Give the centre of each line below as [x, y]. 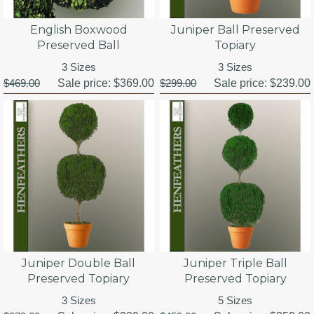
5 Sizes [235, 300]
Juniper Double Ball [79, 263]
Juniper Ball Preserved [235, 29]
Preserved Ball [79, 45]
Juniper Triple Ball [235, 263]
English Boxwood [78, 29]
